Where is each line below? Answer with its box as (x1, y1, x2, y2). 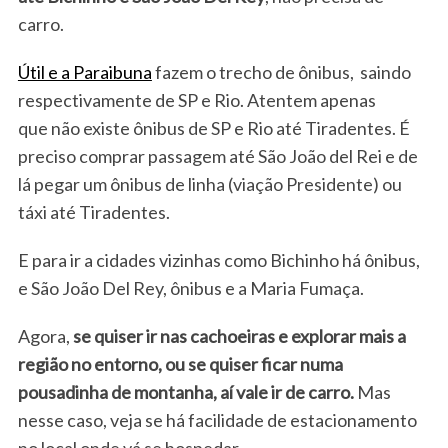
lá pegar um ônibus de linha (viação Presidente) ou (17, 173, 402, 196)
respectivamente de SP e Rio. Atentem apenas (17, 89, 376, 112)
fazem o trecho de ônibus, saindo (151, 61, 411, 84)
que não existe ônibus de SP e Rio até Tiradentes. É (17, 117, 410, 140)
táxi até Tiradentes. (17, 201, 170, 224)
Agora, (17, 325, 73, 348)
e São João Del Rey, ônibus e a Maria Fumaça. (17, 277, 364, 300)
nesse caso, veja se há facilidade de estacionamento (17, 409, 417, 432)
